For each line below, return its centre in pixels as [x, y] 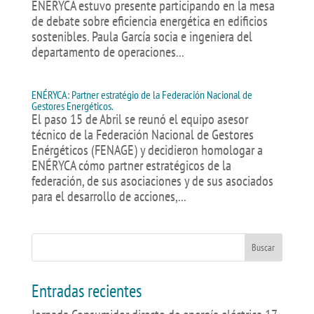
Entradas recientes [86, 291]
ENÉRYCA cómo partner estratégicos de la [131, 165]
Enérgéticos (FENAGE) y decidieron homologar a [147, 150]
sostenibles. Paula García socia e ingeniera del [142, 36]
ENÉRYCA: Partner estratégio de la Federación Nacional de [142, 95]
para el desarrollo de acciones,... [109, 196]
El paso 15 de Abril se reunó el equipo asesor [139, 119]
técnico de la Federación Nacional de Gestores [142, 135]
